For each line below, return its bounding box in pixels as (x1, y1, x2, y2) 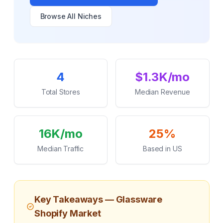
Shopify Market (34, 208, 101, 219)
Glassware (115, 194, 163, 205)
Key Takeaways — (34, 194, 116, 205)
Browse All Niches (40, 12, 102, 20)
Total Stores (41, 88, 80, 96)
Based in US (143, 144, 182, 153)
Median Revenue (134, 88, 190, 96)
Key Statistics (13, 59, 62, 69)
